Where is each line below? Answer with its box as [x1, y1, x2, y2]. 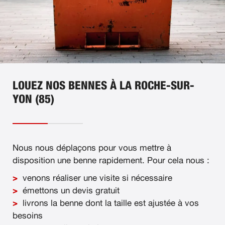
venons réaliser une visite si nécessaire [23, 174, 172, 183]
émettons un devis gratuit [23, 186, 120, 195]
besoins [13, 211, 43, 220]
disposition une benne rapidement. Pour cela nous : [13, 156, 209, 165]
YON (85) [13, 94, 54, 106]
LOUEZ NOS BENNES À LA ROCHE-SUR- [13, 80, 194, 92]
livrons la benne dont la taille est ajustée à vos [23, 199, 199, 208]
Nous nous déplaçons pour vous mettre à [13, 144, 171, 153]
